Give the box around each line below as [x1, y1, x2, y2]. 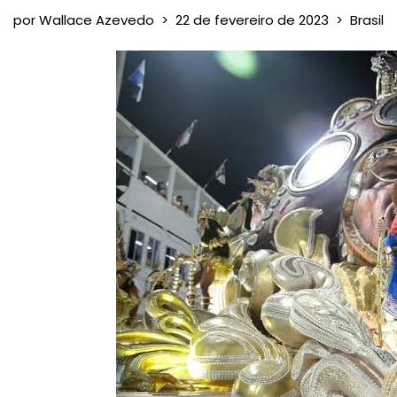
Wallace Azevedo [39, 11, 154, 29]
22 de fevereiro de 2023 [175, 11, 329, 29]
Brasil [350, 11, 384, 29]
